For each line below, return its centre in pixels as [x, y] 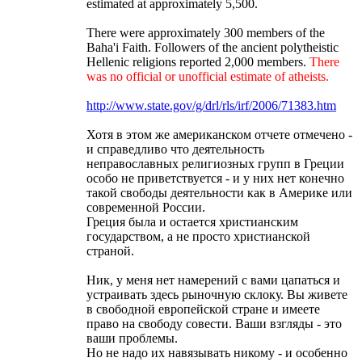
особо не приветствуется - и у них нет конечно [215, 178]
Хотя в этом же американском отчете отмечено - [219, 134]
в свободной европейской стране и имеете [203, 309]
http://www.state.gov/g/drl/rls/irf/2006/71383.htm [211, 105]
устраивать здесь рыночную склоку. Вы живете [217, 294]
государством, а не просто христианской [198, 236]
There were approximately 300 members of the [206, 32]
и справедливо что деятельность [175, 149]
